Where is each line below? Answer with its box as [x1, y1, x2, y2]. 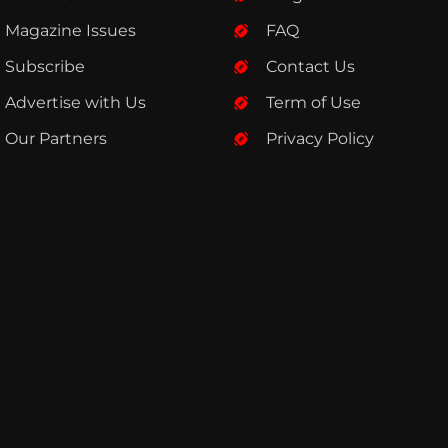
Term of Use [266, 93, 362, 113]
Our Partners [4, 129, 107, 149]
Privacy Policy [266, 129, 375, 149]
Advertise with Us [4, 93, 146, 113]
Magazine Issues [4, 21, 136, 41]
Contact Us [266, 57, 356, 77]
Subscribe [4, 57, 85, 77]
